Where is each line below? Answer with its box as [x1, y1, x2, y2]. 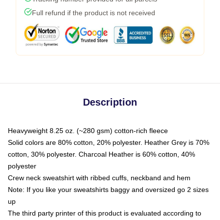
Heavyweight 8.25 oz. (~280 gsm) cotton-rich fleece [8, 126, 168, 135]
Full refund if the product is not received [32, 8, 155, 17]
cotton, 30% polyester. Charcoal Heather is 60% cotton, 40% [8, 150, 195, 158]
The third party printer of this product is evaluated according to [8, 209, 201, 217]
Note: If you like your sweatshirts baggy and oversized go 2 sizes [8, 185, 209, 193]
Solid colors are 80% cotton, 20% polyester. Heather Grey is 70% [8, 138, 209, 146]
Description [83, 96, 137, 108]
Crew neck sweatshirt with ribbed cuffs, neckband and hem [8, 173, 191, 182]
